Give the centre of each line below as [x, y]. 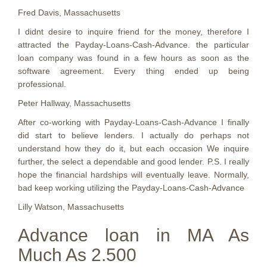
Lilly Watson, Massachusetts [71, 207]
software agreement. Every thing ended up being [133, 71]
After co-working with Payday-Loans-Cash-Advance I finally [133, 122]
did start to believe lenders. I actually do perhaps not [133, 135]
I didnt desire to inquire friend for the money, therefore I [133, 32]
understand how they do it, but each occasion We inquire [133, 148]
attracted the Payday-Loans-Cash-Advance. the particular [133, 45]
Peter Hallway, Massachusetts [74, 103]
